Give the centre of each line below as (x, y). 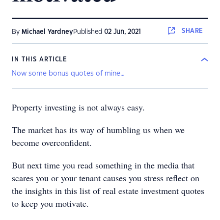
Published (89, 32)
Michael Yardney (47, 32)
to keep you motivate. (50, 203)
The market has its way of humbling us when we (98, 130)
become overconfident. (52, 142)
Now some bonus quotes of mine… (68, 74)
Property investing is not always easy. (78, 107)
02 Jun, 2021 (122, 32)
